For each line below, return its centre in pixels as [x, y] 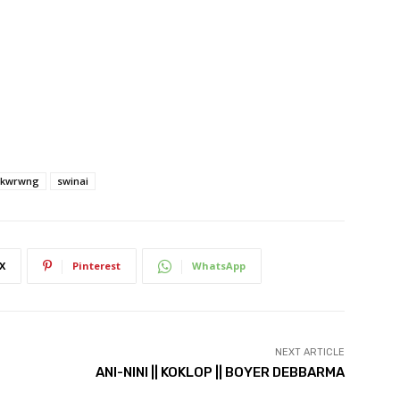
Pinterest [96, 266]
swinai [73, 181]
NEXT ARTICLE [309, 353]
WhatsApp [219, 266]
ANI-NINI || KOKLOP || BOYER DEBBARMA [220, 373]
